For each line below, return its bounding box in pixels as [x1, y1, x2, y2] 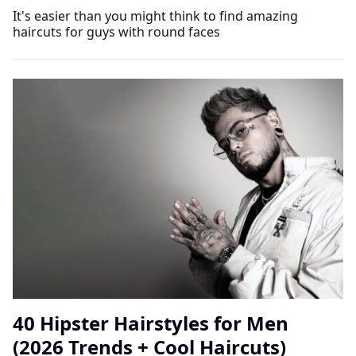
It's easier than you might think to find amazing [13, 6, 298, 25]
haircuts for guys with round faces [13, 22, 220, 41]
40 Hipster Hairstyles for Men [13, 309, 288, 336]
